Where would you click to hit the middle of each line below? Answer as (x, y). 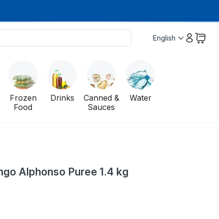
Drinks (62, 98)
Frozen (23, 98)
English (164, 38)
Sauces (101, 107)
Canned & (101, 98)
